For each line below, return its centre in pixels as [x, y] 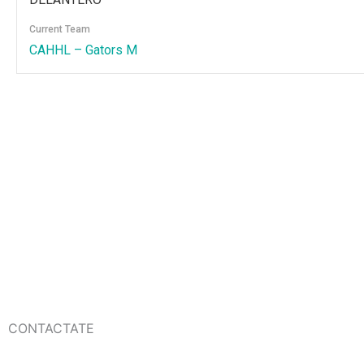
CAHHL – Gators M [83, 50]
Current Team [60, 29]
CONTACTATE [51, 328]
